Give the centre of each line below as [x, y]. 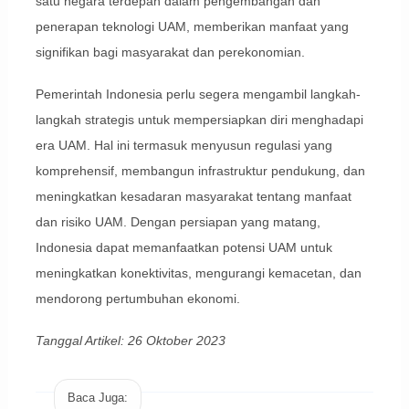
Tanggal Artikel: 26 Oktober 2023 [130, 341]
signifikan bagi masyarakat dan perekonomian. [170, 52]
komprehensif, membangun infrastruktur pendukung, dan [200, 171]
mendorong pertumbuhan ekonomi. [137, 299]
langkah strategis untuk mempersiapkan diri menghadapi [199, 120]
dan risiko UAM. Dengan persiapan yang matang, [178, 222]
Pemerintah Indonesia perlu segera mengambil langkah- [198, 94]
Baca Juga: [97, 397]
